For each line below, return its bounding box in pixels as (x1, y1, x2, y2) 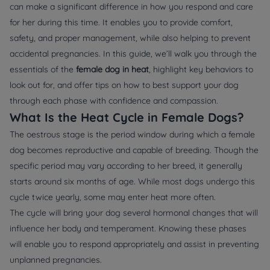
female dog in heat (74, 64, 149, 75)
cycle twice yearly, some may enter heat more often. (10, 192, 216, 202)
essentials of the (10, 64, 74, 75)
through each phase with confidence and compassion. (10, 95, 218, 106)
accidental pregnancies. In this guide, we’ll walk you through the (10, 48, 257, 59)
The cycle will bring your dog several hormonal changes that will (10, 207, 258, 218)
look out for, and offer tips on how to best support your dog (10, 80, 239, 90)
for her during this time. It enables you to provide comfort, (10, 17, 233, 28)
